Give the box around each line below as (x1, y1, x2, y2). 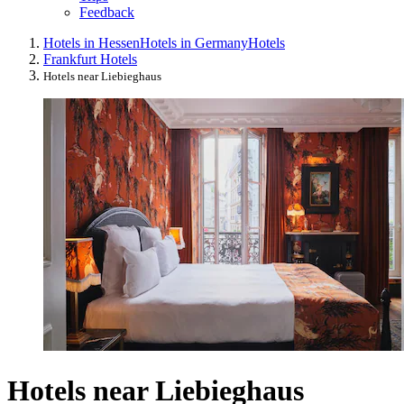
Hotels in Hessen (43, 35, 140, 51)
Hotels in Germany (140, 35, 248, 51)
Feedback (79, 5, 134, 21)
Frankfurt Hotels (43, 51, 137, 68)
